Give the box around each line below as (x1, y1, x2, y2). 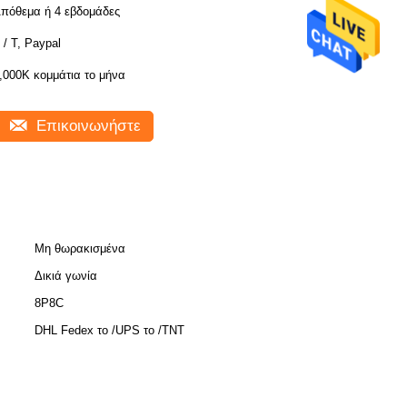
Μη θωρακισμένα (35, 242, 125, 255)
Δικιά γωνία (35, 269, 97, 283)
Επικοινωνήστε (32, 117, 141, 134)
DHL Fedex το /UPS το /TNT (35, 323, 184, 337)
